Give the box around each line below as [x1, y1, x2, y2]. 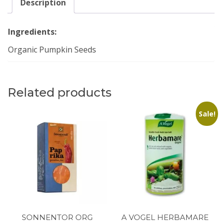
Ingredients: [8, 26, 56, 37]
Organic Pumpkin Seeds [8, 44, 96, 55]
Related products [7, 85, 111, 100]
